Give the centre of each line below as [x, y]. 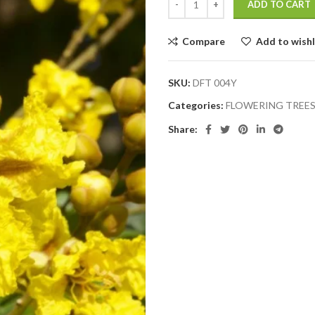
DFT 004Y [215, 83]
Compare [204, 41]
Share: [183, 129]
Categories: [196, 105]
